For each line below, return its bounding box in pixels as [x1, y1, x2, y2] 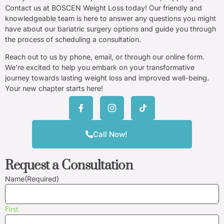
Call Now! [93, 129, 128, 139]
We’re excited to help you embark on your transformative [5, 63, 194, 72]
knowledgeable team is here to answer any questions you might [5, 13, 216, 22]
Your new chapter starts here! [5, 84, 103, 93]
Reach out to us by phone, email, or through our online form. [5, 52, 204, 61]
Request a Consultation [5, 157, 132, 174]
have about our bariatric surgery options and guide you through [5, 24, 216, 33]
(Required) [24, 174, 59, 183]
